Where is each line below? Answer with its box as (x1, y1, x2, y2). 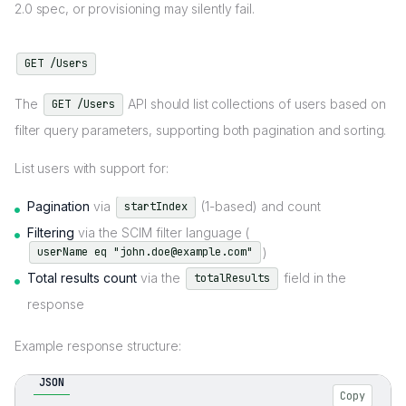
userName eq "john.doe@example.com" (37, 245, 253, 260)
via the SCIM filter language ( (74, 224, 249, 240)
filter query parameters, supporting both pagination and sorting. (14, 121, 387, 138)
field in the (280, 270, 346, 286)
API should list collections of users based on (124, 96, 387, 112)
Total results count (27, 270, 137, 286)
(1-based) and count (198, 198, 321, 214)
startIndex (124, 198, 188, 214)
